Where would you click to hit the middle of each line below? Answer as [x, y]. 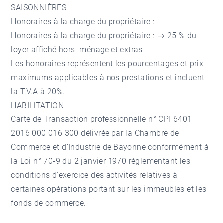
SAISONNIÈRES [39, 8]
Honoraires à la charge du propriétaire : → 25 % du [104, 36]
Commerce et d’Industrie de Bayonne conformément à [110, 147]
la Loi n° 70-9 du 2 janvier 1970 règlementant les [101, 161]
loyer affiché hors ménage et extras [77, 50]
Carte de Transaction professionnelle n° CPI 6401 [102, 119]
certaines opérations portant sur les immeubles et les [109, 189]
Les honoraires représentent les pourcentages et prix [107, 63]
